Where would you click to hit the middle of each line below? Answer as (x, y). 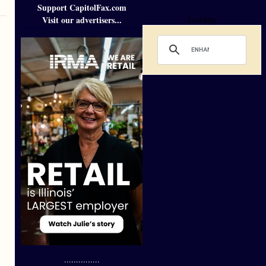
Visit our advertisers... (82, 20)
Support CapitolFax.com (82, 7)
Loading (202, 19)
